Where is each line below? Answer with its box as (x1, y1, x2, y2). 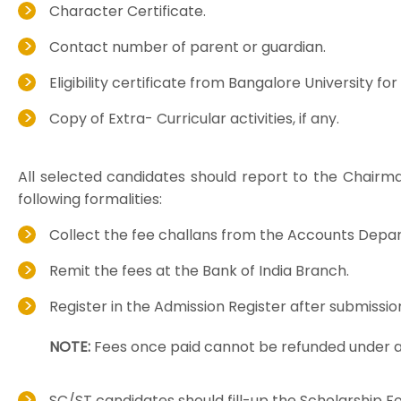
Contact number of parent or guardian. (49, 37, 326, 57)
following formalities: (18, 189, 162, 209)
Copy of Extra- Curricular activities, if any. (49, 108, 339, 129)
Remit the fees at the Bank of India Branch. (49, 260, 349, 281)
